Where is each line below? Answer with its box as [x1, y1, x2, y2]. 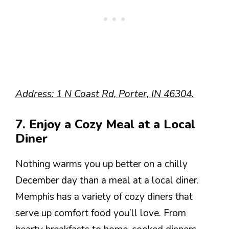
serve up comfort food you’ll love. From [15, 206, 186, 220]
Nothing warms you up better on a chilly [15, 157, 188, 171]
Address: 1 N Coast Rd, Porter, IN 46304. [15, 87, 194, 101]
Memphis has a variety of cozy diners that [15, 190, 193, 203]
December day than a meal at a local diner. [15, 173, 199, 187]
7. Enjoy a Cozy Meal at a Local [15, 116, 195, 132]
